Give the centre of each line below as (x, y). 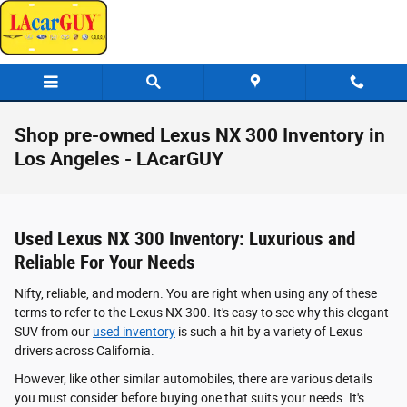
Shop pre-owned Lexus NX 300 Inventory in (200, 135)
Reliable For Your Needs (105, 263)
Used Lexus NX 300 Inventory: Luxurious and (185, 239)
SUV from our (54, 331)
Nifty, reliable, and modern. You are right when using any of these (196, 293)
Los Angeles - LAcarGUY (119, 159)
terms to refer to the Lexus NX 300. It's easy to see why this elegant (202, 312)
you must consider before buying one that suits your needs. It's (189, 397)
